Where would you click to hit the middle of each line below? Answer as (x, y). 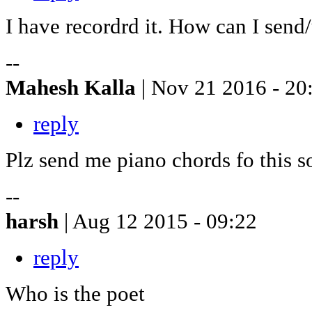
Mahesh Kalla (73, 87)
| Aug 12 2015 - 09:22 (161, 221)
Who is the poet (75, 293)
